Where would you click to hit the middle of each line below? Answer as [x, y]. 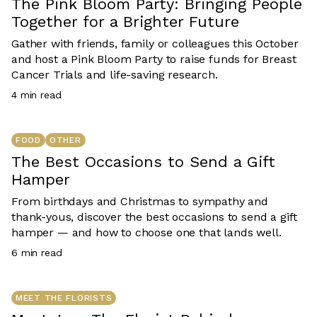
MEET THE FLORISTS [64, 298]
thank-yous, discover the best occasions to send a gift [154, 217]
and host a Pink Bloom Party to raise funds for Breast [154, 59]
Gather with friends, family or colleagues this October [155, 43]
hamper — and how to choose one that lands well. [146, 232]
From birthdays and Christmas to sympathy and [140, 201]
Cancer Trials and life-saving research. [115, 74]
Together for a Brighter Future [125, 21]
